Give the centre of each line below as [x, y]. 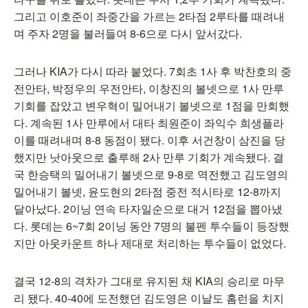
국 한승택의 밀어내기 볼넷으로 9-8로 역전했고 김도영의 [151, 174]
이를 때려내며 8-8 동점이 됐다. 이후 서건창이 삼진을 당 [150, 140]
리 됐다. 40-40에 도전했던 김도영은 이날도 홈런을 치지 [149, 298]
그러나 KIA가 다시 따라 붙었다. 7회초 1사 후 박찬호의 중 [153, 71]
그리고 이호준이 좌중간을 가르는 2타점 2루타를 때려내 [149, 16]
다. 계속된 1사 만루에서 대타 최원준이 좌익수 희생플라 [149, 123]
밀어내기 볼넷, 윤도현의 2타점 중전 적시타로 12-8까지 [147, 191]
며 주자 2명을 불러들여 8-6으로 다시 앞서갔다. [128, 33]
